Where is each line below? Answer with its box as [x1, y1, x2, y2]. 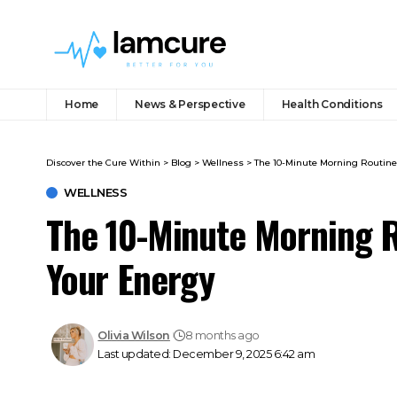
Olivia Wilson [97, 328, 170, 342]
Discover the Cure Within [46, 156, 160, 168]
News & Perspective [135, 97, 245, 111]
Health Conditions [281, 97, 383, 111]
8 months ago [184, 328, 260, 342]
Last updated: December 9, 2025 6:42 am [97, 346, 315, 361]
